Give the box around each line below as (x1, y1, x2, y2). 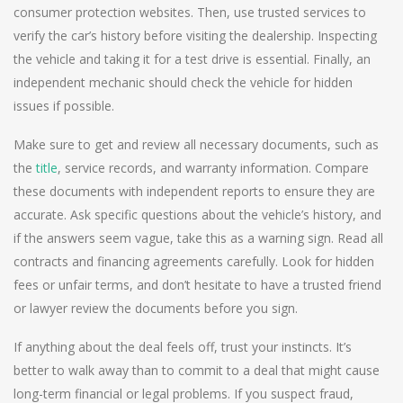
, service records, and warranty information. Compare (58, 158, 369, 176)
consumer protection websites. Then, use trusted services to (13, 3, 366, 21)
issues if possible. (13, 96, 114, 114)
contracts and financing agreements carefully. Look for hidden (13, 252, 374, 270)
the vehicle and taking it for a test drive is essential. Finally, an (13, 49, 371, 67)
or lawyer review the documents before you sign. (13, 299, 298, 317)
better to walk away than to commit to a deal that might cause (13, 361, 380, 379)
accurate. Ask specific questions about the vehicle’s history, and (13, 205, 381, 223)
